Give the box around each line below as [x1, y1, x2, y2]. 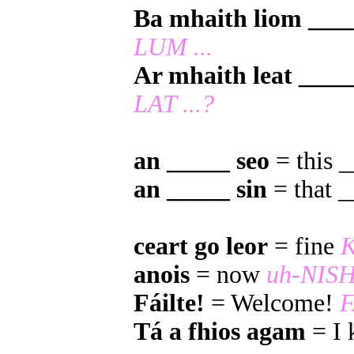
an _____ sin [134, 175, 267, 204]
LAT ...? [134, 90, 214, 119]
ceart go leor [134, 232, 268, 261]
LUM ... [134, 33, 213, 62]
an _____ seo [134, 147, 269, 175]
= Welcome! [205, 289, 340, 318]
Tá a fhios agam [134, 318, 306, 346]
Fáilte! [134, 289, 205, 318]
